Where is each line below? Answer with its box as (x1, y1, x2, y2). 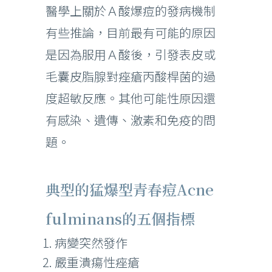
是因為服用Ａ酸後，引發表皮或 (46, 46, 216, 63)
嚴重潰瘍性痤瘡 (55, 253, 140, 271)
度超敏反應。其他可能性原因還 (46, 89, 216, 107)
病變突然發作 (55, 234, 127, 251)
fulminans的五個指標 (46, 208, 195, 229)
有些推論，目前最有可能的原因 (46, 24, 216, 41)
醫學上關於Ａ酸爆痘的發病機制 (46, 2, 216, 19)
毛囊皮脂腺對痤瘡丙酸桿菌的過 (46, 67, 216, 85)
